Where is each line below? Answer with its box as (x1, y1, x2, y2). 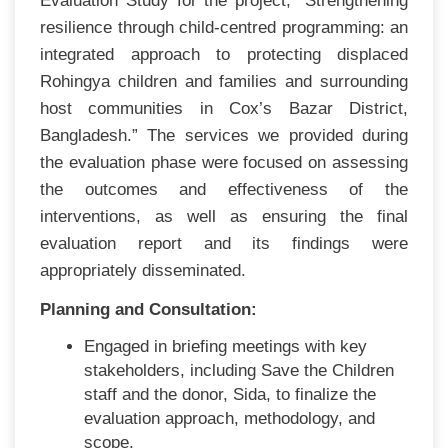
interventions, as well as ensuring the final (40, 206, 408, 226)
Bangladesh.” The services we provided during (40, 125, 408, 145)
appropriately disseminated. (40, 260, 246, 280)
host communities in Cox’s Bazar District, (40, 98, 408, 118)
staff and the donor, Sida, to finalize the (84, 384, 377, 404)
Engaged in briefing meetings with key (84, 336, 368, 356)
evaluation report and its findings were (40, 233, 408, 253)
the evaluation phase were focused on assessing (40, 152, 408, 172)
